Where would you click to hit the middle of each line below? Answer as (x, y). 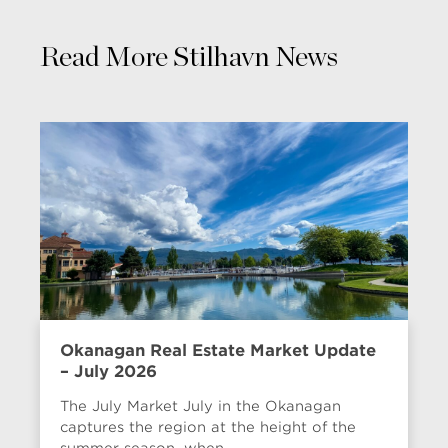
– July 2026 (108, 371)
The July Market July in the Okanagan (200, 405)
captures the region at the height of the (208, 426)
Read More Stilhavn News (189, 57)
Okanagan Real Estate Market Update (218, 350)
